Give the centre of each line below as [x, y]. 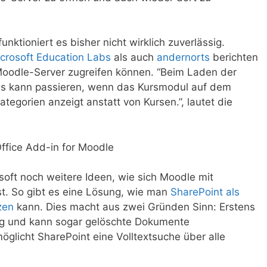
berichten [234, 58]
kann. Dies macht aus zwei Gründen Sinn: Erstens [134, 207]
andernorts [183, 58]
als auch [134, 58]
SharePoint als [205, 192]
